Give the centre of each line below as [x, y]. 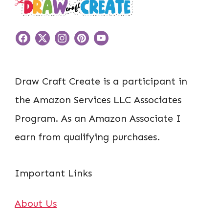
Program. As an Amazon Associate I [98, 118]
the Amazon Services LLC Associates [98, 99]
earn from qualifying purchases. [87, 137]
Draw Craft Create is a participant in [101, 81]
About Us [36, 203]
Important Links [53, 173]
